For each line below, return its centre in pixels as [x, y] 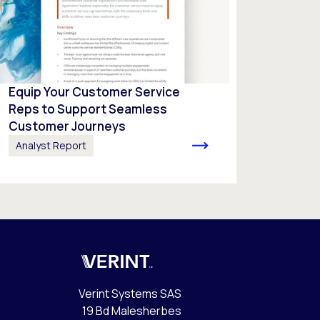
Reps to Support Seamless [88, 109]
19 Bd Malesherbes [132, 310]
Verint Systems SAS [130, 293]
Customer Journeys [67, 126]
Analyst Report [51, 145]
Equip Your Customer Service [95, 91]
